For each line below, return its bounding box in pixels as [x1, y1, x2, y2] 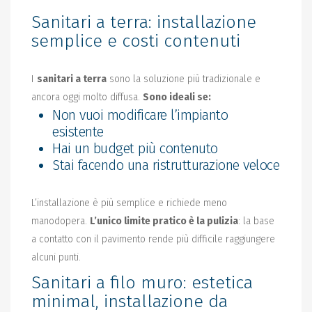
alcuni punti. [31, 251, 86, 263]
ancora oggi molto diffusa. [31, 91, 143, 103]
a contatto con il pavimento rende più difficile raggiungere [31, 233, 275, 245]
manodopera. [31, 214, 90, 227]
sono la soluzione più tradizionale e [107, 72, 260, 85]
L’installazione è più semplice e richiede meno [31, 196, 227, 209]
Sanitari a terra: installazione [31, 11, 256, 33]
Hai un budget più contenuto [52, 139, 218, 157]
